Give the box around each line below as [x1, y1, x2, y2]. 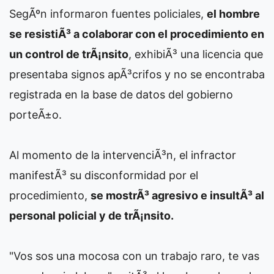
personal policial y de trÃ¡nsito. [9, 209, 174, 222]
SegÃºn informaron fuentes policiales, [9, 7, 207, 20]
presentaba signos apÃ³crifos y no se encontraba [9, 68, 265, 81]
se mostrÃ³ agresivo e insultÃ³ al [91, 189, 264, 202]
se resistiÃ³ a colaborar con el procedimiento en [9, 28, 264, 40]
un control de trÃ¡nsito [9, 48, 128, 61]
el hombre [207, 7, 260, 20]
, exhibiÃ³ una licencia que [128, 48, 263, 61]
